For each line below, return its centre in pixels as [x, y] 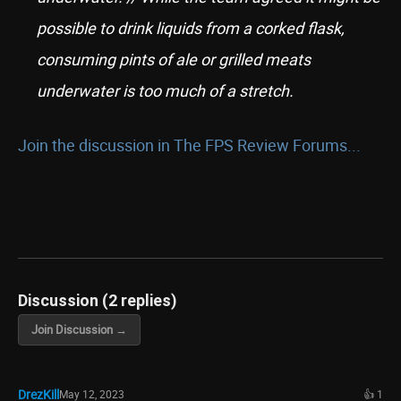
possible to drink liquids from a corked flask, [191, 28]
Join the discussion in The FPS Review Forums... [189, 145]
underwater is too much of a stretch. [165, 90]
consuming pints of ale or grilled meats [174, 59]
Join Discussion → [79, 329]
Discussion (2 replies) [98, 300]
